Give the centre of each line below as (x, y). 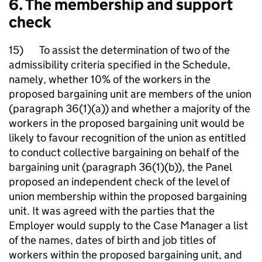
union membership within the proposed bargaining (128, 196)
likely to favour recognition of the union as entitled (127, 138)
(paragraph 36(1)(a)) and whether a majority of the (130, 108)
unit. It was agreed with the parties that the (112, 211)
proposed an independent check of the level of (119, 182)
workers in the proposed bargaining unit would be (127, 123)
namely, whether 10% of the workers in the (110, 79)
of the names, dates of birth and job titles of (112, 240)
